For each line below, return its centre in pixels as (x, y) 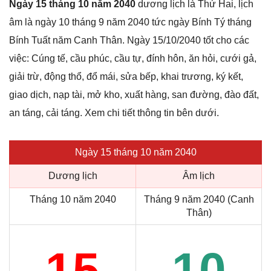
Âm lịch (199, 176)
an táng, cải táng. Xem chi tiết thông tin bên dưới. (114, 113)
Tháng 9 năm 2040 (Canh (199, 200)
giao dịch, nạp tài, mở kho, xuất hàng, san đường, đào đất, (134, 95)
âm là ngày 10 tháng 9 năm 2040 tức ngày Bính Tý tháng (130, 22)
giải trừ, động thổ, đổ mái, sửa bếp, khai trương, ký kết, (126, 77)
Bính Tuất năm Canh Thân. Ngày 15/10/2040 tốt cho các (129, 41)
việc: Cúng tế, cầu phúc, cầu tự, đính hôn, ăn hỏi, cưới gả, (133, 59)
